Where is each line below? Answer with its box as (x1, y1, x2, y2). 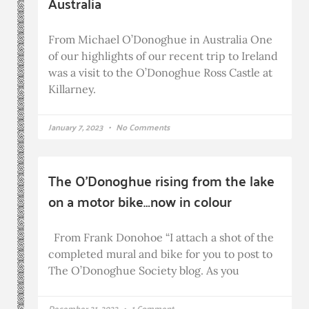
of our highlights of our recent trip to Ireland (48, 49, 278, 63)
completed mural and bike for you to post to (48, 247, 272, 261)
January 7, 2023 (48, 119, 105, 135)
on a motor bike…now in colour (48, 188, 232, 215)
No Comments (114, 119, 170, 135)
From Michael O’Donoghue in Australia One (48, 32, 272, 47)
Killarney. (48, 82, 96, 97)
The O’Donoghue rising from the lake (48, 168, 275, 194)
